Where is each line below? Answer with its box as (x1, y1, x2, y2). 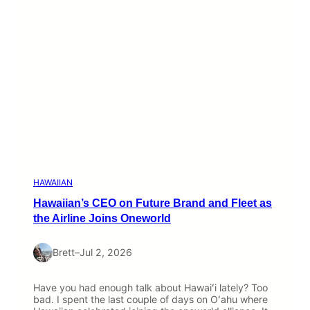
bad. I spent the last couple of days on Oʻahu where (33, 293, 268, 306)
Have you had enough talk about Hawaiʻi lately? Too (33, 282, 268, 294)
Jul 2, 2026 (80, 246, 132, 259)
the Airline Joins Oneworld (33, 212, 171, 225)
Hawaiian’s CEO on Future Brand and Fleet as (33, 197, 272, 210)
